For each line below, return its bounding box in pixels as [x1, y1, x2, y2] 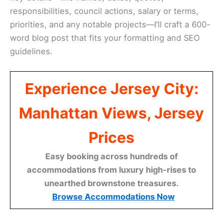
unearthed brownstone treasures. [44, 178, 179, 189]
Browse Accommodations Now [52, 192, 175, 202]
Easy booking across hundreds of [45, 151, 178, 162]
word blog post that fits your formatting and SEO [10, 32, 200, 43]
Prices [89, 128, 134, 147]
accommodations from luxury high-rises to [27, 165, 196, 175]
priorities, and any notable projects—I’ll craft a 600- [10, 19, 211, 29]
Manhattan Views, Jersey [19, 104, 204, 122]
